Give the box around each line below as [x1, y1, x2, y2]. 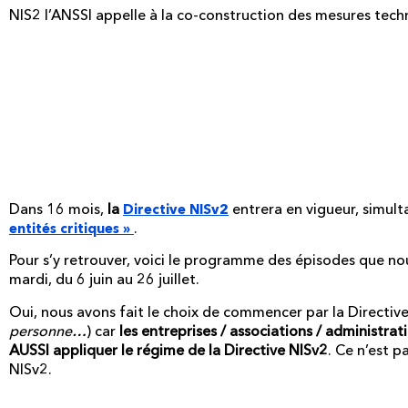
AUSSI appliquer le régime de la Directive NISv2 [9, 340, 328, 359]
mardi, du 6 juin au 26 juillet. [9, 270, 199, 289]
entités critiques [9, 219, 119, 238]
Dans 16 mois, [9, 199, 107, 219]
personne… [9, 321, 87, 340]
